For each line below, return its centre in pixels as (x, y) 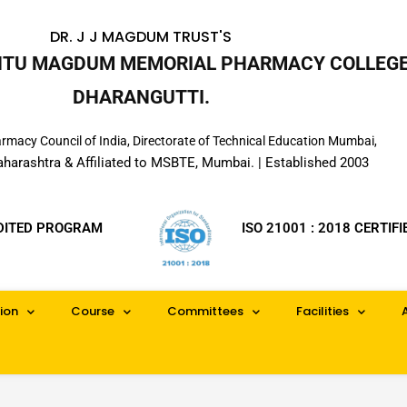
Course (93, 312)
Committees (205, 312)
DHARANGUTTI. (141, 97)
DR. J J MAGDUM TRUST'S (141, 37)
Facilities (323, 312)
